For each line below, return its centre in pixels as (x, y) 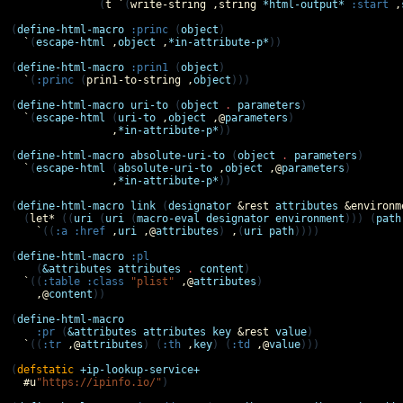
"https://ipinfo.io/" (99, 382)
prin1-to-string (134, 80)
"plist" (152, 282)
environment (310, 219)
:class (105, 282)
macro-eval (168, 219)
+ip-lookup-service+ (140, 370)
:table (61, 282)
